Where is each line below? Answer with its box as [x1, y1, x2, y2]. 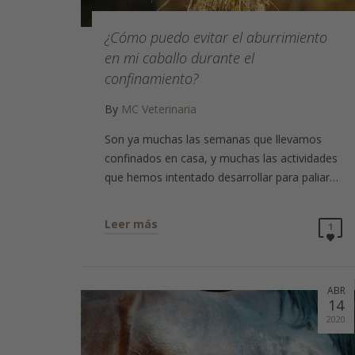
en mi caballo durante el [105, 48, 254, 68]
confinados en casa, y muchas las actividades [105, 151, 338, 166]
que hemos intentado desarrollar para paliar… [105, 170, 338, 185]
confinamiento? [105, 69, 198, 89]
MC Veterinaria [121, 101, 197, 117]
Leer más [105, 216, 158, 232]
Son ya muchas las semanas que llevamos [105, 132, 322, 147]
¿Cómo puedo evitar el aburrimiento [105, 28, 327, 48]
